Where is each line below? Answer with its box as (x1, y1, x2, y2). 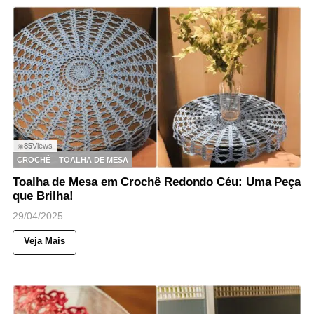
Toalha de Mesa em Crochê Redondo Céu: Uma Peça (13, 175, 301, 189)
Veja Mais (24, 235, 65, 247)
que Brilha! (13, 189, 74, 203)
